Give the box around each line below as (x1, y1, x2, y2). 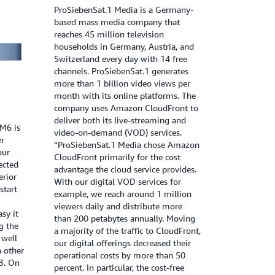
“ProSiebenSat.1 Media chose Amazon (54, 139, 199, 150)
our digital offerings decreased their (54, 238, 191, 249)
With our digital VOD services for (54, 176, 181, 187)
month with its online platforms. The (54, 90, 196, 101)
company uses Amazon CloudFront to (54, 103, 198, 114)
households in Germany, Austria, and (54, 41, 194, 52)
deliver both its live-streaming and (54, 115, 186, 126)
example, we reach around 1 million (54, 188, 192, 199)
